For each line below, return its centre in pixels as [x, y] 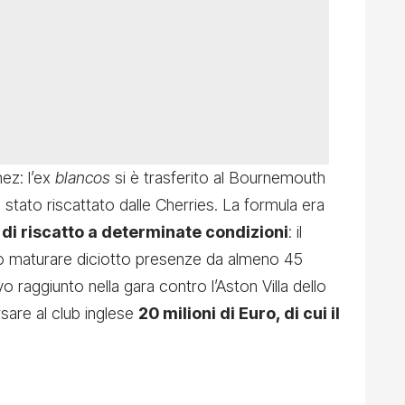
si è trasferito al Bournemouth [220, 178]
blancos [85, 178]
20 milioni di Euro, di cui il [239, 314]
